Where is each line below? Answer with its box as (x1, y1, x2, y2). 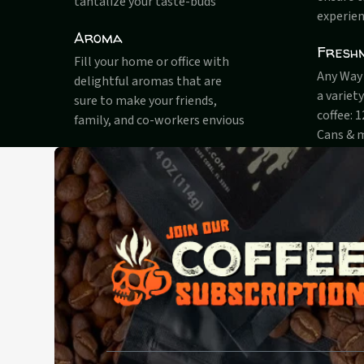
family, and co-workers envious (74, 111, 245, 130)
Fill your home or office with (74, 53, 230, 71)
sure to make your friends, (74, 92, 218, 110)
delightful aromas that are (74, 72, 223, 91)
